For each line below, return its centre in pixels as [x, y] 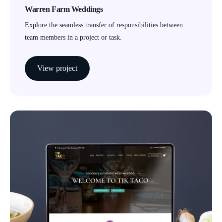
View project [57, 68]
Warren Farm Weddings [64, 9]
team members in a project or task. [73, 37]
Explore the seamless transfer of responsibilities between [104, 25]
